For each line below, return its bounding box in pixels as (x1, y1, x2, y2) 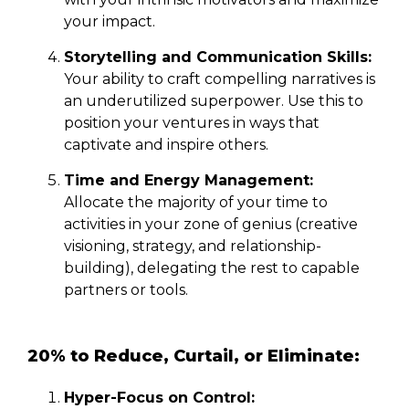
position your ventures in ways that (64, 113, 320, 131)
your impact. (64, 12, 155, 30)
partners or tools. (64, 280, 188, 299)
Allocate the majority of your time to (64, 193, 328, 211)
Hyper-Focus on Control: (64, 388, 255, 406)
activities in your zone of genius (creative (64, 215, 358, 233)
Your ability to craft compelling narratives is (64, 69, 375, 88)
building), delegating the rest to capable (64, 258, 360, 277)
